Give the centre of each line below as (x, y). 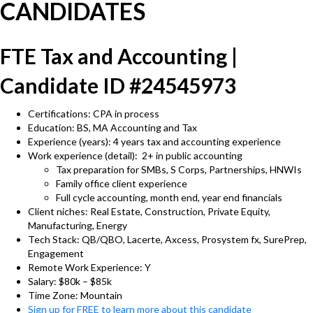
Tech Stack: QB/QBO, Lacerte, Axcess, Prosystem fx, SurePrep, (167, 239)
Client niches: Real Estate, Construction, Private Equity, (149, 211)
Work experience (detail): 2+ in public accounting (135, 155)
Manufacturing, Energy (78, 225)
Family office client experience (122, 183)
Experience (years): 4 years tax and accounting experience (154, 141)
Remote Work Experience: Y (89, 267)
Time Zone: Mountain (75, 295)
